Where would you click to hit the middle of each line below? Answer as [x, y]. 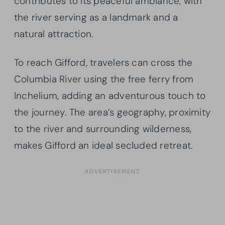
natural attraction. [54, 34]
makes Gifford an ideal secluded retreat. [104, 145]
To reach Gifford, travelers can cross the [103, 62]
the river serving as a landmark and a [96, 17]
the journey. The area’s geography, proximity [113, 112]
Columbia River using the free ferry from [104, 79]
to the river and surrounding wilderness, [103, 129]
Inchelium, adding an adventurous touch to [110, 95]
